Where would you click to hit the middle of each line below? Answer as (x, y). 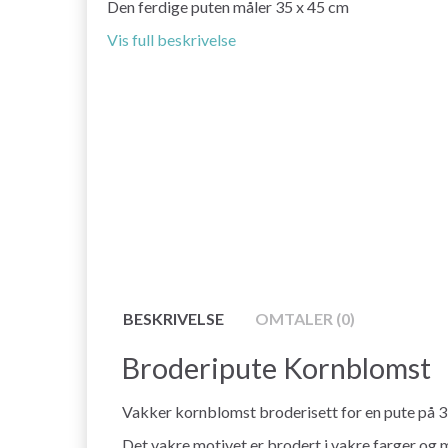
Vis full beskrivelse (171, 40)
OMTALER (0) (305, 318)
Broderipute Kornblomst (276, 367)
